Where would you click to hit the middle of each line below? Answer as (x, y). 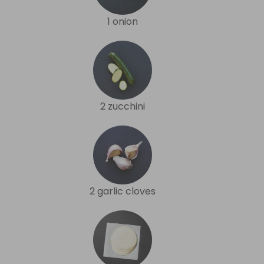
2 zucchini (123, 106)
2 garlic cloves (123, 191)
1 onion (123, 21)
